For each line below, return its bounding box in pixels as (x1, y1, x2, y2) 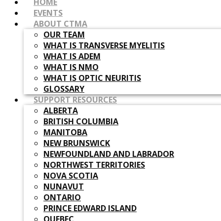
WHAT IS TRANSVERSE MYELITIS (43, 40, 165, 51)
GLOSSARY (43, 83, 84, 95)
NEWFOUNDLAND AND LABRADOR (43, 148, 174, 160)
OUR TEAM (43, 29, 85, 40)
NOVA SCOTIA (43, 170, 98, 182)
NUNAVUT (43, 181, 84, 192)
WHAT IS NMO (43, 62, 99, 73)
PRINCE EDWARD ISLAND (43, 203, 137, 214)
